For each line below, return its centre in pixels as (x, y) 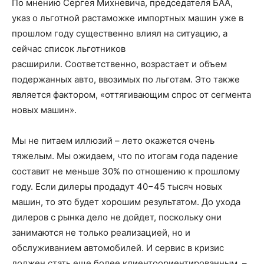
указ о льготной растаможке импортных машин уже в (128, 18)
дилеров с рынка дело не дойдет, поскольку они (117, 217)
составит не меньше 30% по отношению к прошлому (126, 171)
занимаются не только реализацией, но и (101, 232)
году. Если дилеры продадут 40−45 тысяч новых (117, 187)
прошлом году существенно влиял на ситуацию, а (120, 33)
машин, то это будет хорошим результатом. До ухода (126, 202)
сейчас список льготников (69, 49)
